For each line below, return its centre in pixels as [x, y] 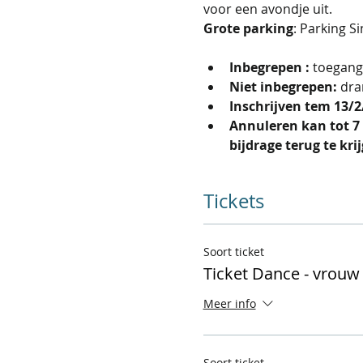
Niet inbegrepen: [283, 86]
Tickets [233, 201]
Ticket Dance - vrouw [281, 273]
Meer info [229, 303]
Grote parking [248, 28]
